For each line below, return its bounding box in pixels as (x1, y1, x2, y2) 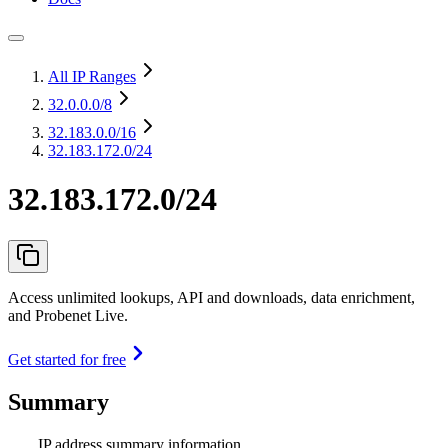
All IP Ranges (48, 68, 136, 85)
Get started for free (8, 350, 126, 368)
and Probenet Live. (8, 306, 128, 324)
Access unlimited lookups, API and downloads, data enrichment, (8, 288, 415, 306)
